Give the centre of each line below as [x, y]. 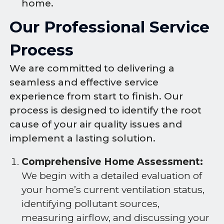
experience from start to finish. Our [96, 96]
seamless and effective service [84, 82]
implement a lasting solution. [83, 138]
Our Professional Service [110, 27]
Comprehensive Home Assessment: [112, 161]
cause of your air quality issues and [96, 124]
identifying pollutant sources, [90, 203]
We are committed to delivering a [92, 68]
